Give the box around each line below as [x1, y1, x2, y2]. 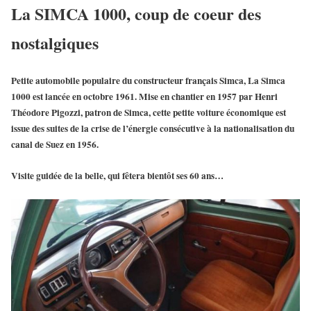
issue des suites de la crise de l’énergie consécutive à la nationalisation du [11, 121, 294, 135]
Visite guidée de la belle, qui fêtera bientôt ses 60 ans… [11, 168, 224, 183]
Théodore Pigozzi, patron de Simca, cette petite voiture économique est [11, 105, 286, 119]
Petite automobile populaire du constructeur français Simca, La [11, 73, 261, 87]
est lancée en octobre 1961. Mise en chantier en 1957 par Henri [31, 89, 278, 103]
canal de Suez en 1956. [11, 137, 99, 151]
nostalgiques [11, 30, 99, 55]
